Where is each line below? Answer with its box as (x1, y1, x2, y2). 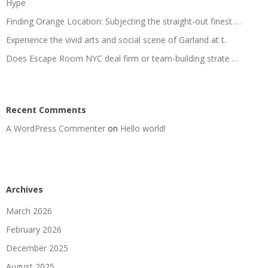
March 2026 (6, 205, 52, 217)
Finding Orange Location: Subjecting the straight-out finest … (6, 15, 241, 27)
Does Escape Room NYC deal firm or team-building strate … (6, 52, 239, 64)
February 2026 (6, 223, 62, 235)
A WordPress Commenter (6, 122, 105, 134)
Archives (6, 183, 43, 195)
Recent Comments (6, 103, 86, 115)
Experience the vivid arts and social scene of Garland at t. (6, 33, 226, 45)
